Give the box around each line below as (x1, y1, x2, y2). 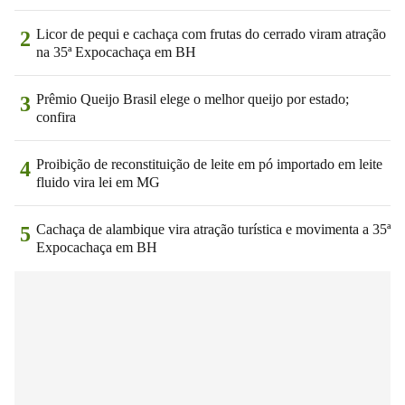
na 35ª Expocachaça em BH (36, 43, 196, 60)
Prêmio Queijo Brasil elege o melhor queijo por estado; (36, 90, 349, 107)
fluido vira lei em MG (36, 174, 160, 190)
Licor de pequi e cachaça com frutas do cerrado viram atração (36, 25, 386, 42)
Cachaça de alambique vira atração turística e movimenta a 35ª (36, 221, 391, 237)
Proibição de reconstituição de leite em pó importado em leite (36, 155, 382, 172)
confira (36, 108, 76, 125)
